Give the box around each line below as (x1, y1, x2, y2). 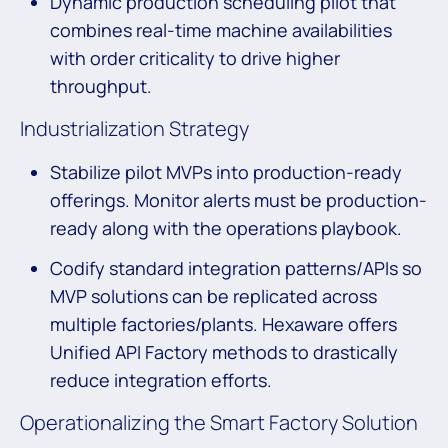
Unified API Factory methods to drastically (50, 340, 398, 365)
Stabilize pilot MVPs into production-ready (50, 160, 402, 185)
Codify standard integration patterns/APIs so (50, 256, 422, 281)
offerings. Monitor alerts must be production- (50, 188, 427, 213)
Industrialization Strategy (20, 115, 249, 143)
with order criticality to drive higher (50, 46, 340, 71)
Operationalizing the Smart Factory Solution (20, 409, 422, 437)
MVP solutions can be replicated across (50, 284, 377, 309)
